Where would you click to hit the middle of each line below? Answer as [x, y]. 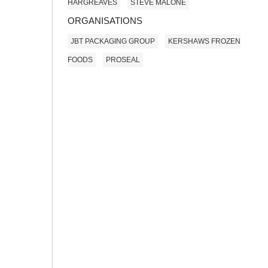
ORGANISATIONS [105, 21]
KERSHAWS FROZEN [204, 41]
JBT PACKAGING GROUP [113, 41]
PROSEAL [123, 60]
